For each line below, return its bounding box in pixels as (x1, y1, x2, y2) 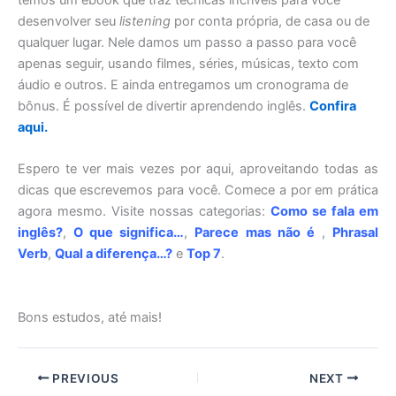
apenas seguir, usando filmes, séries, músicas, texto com (18, 56, 359, 72)
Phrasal (332, 225, 379, 241)
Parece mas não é (194, 225, 315, 241)
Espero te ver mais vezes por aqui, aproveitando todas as (18, 161, 378, 178)
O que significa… (73, 225, 185, 241)
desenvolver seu (18, 13, 119, 30)
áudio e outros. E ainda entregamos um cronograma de (18, 77, 348, 94)
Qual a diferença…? (55, 246, 172, 263)
